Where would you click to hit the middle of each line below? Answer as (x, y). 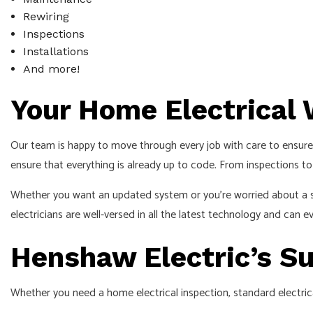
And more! (51, 68)
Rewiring (46, 16)
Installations (56, 51)
